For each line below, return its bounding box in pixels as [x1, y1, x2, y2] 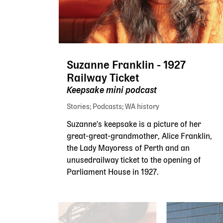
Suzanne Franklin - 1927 [67, 60, 186, 71]
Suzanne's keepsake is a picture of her [67, 121, 201, 128]
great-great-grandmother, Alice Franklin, [67, 133, 212, 140]
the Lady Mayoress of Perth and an [67, 145, 190, 152]
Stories [67, 104, 90, 110]
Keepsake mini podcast [67, 87, 157, 95]
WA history [125, 104, 159, 110]
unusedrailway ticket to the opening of [67, 157, 201, 164]
